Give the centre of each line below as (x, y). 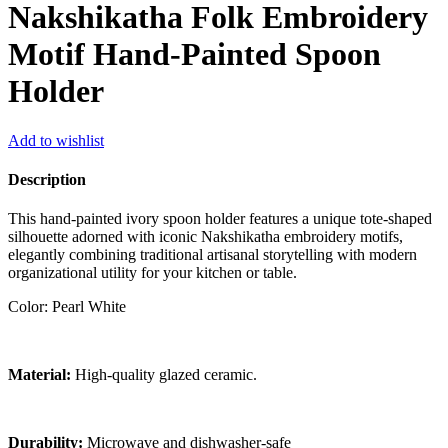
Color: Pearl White (67, 307)
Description (47, 180)
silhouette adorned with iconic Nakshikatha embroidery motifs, (205, 237)
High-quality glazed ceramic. (164, 375)
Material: (39, 375)
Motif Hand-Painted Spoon (194, 54)
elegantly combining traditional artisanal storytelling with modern (212, 255)
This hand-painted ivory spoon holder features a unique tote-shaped (220, 219)
